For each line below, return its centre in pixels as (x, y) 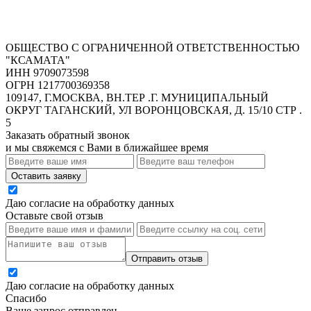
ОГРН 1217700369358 (58, 85)
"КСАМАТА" (38, 60)
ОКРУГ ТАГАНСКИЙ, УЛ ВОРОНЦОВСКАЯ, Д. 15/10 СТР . (154, 110)
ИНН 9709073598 (47, 73)
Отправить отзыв (167, 259)
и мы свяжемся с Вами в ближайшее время (107, 148)
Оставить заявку (46, 176)
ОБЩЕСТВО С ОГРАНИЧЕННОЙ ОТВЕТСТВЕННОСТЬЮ (152, 48)
